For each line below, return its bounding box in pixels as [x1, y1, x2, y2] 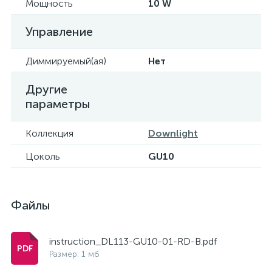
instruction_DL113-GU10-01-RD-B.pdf [49, 236, 217, 247]
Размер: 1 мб [49, 249, 100, 259]
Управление [25, 24, 93, 39]
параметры [25, 97, 90, 111]
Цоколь [25, 151, 60, 162]
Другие [25, 82, 67, 97]
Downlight [148, 127, 198, 139]
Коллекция [25, 127, 73, 139]
